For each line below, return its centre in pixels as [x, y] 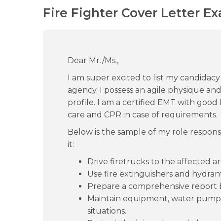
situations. [107, 211]
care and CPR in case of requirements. [143, 115]
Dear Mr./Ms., [93, 60]
